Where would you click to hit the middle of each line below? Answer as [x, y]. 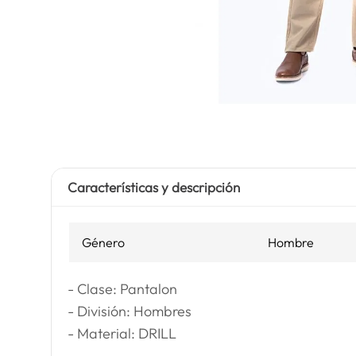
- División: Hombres [129, 311]
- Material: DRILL [122, 333]
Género [103, 242]
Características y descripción [153, 187]
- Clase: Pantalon [122, 289]
